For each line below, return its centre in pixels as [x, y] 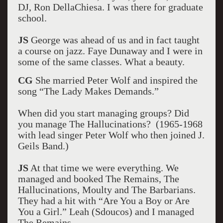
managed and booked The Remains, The [98, 179]
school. [32, 18]
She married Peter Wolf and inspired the [115, 80]
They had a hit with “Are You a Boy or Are [104, 201]
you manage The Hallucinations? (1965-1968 [110, 124]
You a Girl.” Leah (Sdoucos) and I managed [106, 212]
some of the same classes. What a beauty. [101, 62]
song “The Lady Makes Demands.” [88, 91]
